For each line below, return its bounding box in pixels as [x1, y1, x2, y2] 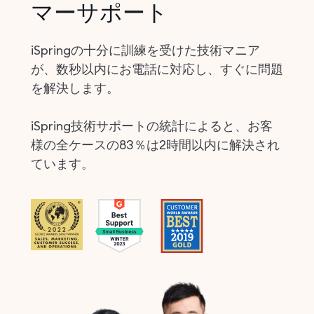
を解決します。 [31, 80, 119, 97]
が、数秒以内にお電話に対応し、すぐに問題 [31, 61, 283, 78]
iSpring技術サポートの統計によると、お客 [31, 118, 273, 135]
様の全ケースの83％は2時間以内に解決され [31, 137, 280, 153]
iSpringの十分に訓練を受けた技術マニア [31, 42, 260, 59]
